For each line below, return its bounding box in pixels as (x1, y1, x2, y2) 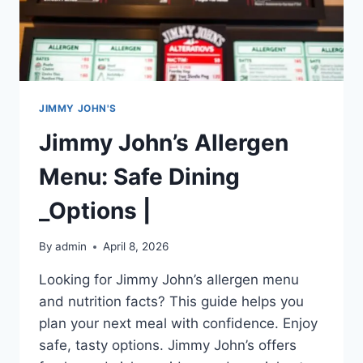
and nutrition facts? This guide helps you (39, 293, 304, 310)
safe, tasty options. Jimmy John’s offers (39, 337, 297, 354)
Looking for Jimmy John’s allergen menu (39, 271, 299, 288)
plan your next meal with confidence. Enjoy (39, 315, 318, 332)
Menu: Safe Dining (39, 162, 240, 190)
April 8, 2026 (103, 240, 169, 254)
